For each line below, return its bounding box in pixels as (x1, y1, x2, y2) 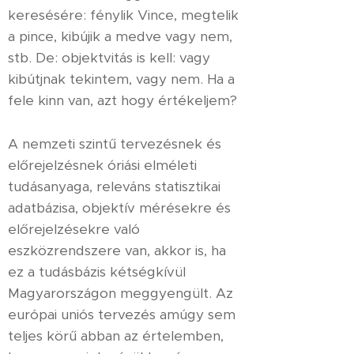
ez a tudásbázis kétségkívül (8, 263, 186, 281)
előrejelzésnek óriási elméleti (8, 156, 197, 174)
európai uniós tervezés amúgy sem (8, 306, 235, 323)
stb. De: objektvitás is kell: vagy (8, 49, 210, 66)
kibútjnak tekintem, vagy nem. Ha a (8, 70, 235, 88)
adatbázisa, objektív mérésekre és (8, 199, 231, 217)
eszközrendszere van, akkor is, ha (8, 242, 226, 259)
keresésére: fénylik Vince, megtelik (8, 6, 239, 24)
